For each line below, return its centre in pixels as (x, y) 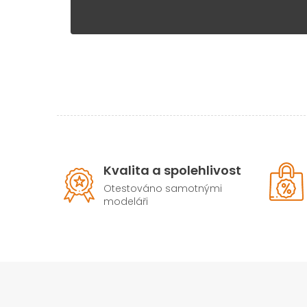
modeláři (126, 202)
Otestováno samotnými (163, 189)
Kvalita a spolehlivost (172, 171)
